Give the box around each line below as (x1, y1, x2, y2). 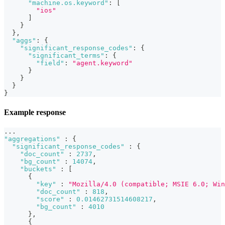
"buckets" (20, 165, 56, 173)
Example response (4, 107, 66, 117)
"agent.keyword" (72, 59, 133, 67)
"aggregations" (4, 135, 60, 143)
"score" (36, 195, 64, 203)
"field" (36, 59, 64, 67)
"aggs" (12, 37, 36, 45)
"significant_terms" (28, 52, 104, 60)
